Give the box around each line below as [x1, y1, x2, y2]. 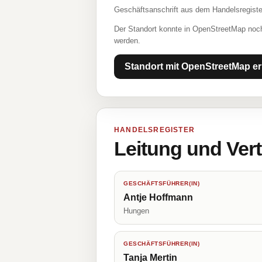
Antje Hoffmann [123, 192, 193, 202]
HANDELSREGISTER [114, 126, 195, 134]
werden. [114, 36, 140, 45]
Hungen [123, 206, 149, 215]
